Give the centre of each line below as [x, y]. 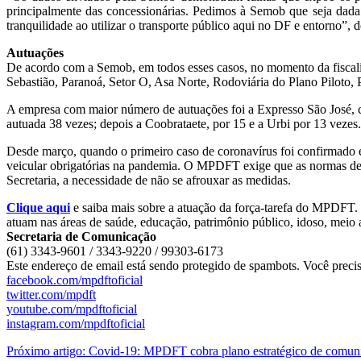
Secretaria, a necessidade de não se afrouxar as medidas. [149, 180]
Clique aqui [38, 207]
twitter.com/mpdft [51, 294]
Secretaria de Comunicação [81, 236]
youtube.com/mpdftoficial [72, 309]
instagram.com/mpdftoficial [76, 323]
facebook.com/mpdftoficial [75, 280]
